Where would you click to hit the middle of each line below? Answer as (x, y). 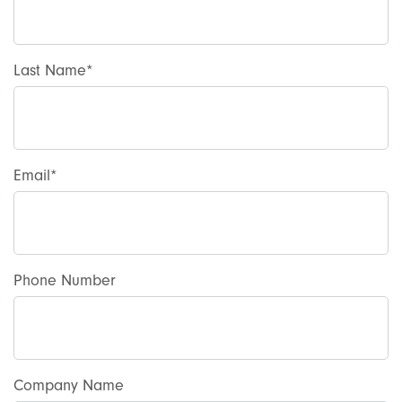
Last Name (50, 70)
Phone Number (65, 280)
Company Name (69, 385)
